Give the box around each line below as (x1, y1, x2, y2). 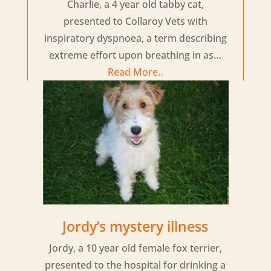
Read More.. (108, 65, 163, 79)
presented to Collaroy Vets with (63, 14, 207, 28)
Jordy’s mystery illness (62, 217, 209, 237)
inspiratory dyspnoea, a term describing (44, 31, 227, 45)
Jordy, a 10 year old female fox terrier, (48, 241, 222, 255)
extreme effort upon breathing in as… (49, 48, 222, 62)
